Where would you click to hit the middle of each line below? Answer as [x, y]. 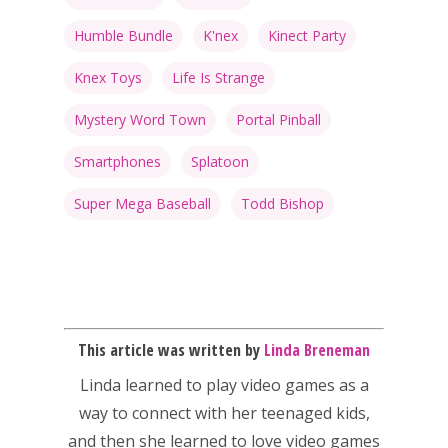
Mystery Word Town [140, 120]
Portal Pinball [278, 120]
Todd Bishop [282, 204]
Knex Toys [108, 78]
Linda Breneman [317, 350]
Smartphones [117, 162]
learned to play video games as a [244, 385]
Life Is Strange [218, 78]
